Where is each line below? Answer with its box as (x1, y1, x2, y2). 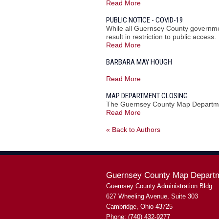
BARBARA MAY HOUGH (106, 58, 172, 66)
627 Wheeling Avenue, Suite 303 (106, 193, 198, 200)
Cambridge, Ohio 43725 (106, 203, 173, 210)
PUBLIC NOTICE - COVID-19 (106, 16, 183, 24)
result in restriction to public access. (106, 33, 216, 41)
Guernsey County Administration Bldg (106, 182, 212, 190)
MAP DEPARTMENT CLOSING (106, 91, 188, 100)
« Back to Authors (106, 126, 160, 133)
